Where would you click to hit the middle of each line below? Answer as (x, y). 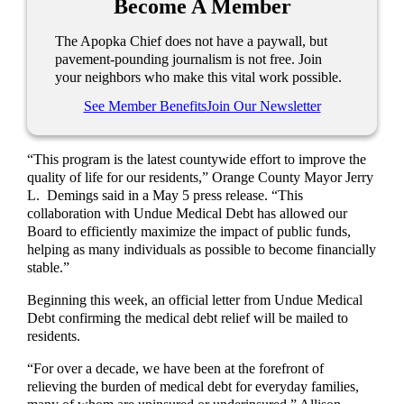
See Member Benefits (145, 106)
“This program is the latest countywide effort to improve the (197, 159)
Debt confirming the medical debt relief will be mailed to (188, 318)
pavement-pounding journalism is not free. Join (189, 59)
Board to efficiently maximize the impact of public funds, (189, 231)
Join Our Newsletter (263, 106)
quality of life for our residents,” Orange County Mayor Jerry (201, 177)
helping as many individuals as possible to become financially (202, 249)
